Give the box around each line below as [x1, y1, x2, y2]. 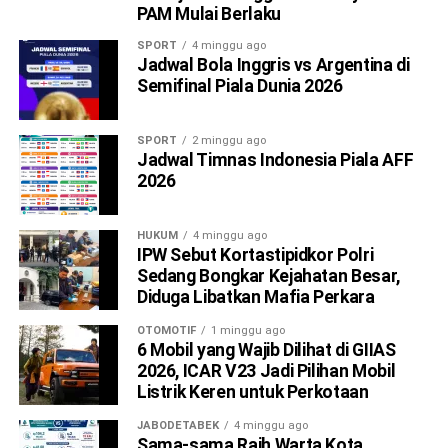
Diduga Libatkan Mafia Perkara [136, 286, 375, 307]
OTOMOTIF [136, 323, 196, 337]
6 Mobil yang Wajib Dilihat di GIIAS [136, 339, 396, 360]
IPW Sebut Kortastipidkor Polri [136, 244, 374, 265]
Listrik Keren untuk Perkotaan [136, 381, 369, 402]
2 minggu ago [191, 133, 266, 147]
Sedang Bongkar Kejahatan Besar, [136, 265, 400, 286]
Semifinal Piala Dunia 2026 [136, 75, 343, 96]
